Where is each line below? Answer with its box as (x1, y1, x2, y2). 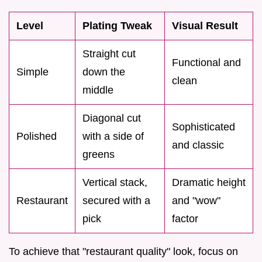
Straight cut (82, 47, 136, 60)
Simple (16, 65, 49, 78)
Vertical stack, (82, 176, 147, 188)
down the (82, 65, 125, 78)
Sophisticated (172, 120, 235, 133)
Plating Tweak (82, 19, 152, 32)
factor (172, 212, 198, 225)
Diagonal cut (82, 112, 141, 124)
